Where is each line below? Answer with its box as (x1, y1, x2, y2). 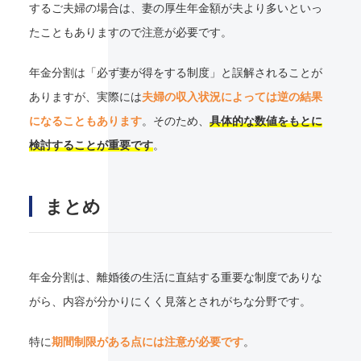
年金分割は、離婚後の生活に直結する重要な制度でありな (28, 271, 322, 284)
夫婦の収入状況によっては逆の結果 (141, 90, 322, 104)
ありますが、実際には (28, 90, 142, 104)
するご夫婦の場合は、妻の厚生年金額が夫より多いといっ (28, 2, 322, 15)
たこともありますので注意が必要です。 (28, 26, 232, 39)
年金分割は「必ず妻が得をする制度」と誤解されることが (28, 66, 322, 80)
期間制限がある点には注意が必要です (51, 335, 243, 349)
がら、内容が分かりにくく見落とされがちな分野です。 (28, 295, 311, 309)
